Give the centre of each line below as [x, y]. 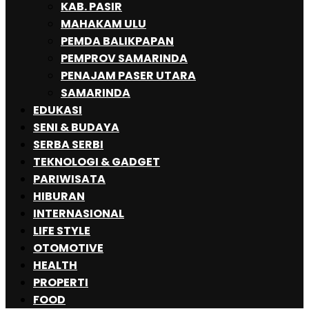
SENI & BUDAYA [76, 128]
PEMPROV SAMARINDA [124, 59]
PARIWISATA [69, 179]
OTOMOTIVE [68, 248]
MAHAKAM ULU [103, 24]
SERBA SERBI [68, 145]
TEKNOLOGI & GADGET [97, 162]
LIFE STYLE [62, 231]
